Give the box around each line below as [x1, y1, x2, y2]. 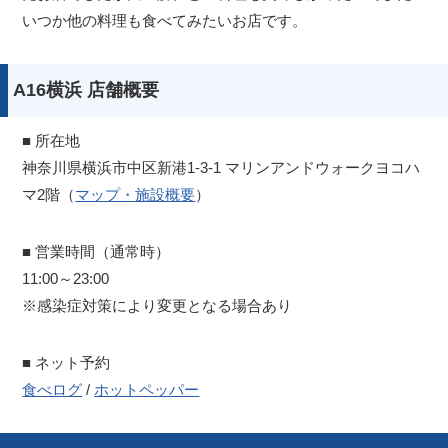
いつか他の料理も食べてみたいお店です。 [22, 12, 308, 30]
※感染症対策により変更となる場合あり [22, 297, 293, 315]
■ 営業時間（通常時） [22, 243, 171, 261]
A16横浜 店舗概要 [13, 80, 159, 101]
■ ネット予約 [22, 354, 111, 372]
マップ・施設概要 [75, 186, 196, 204]
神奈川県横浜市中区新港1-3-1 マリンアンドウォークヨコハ [22, 159, 421, 177]
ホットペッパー [94, 381, 200, 399]
